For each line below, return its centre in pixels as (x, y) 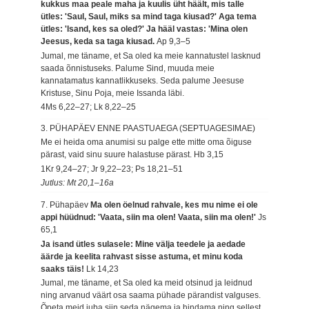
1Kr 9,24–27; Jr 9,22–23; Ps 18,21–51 (112, 169)
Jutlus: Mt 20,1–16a (78, 183)
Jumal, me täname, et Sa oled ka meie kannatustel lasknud (151, 56)
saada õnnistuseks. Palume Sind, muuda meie (128, 68)
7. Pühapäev (66, 205)
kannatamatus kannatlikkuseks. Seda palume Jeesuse (143, 80)
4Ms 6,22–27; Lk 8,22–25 (89, 107)
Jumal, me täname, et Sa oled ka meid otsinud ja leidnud (147, 283)
